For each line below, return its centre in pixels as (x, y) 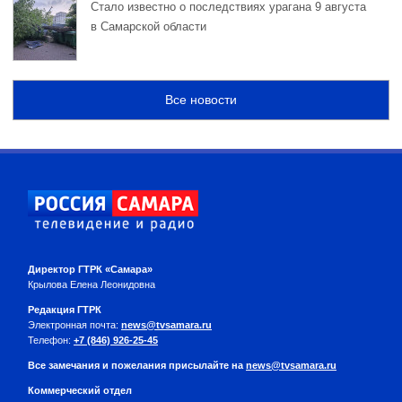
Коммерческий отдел (80, 391)
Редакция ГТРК (65, 310)
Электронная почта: (74, 325)
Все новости (201, 100)
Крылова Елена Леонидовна (92, 284)
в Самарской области (149, 26)
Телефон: (51, 341)
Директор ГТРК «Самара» (90, 269)
